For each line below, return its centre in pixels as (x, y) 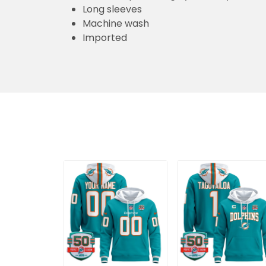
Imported (105, 38)
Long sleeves (112, 9)
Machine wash (116, 24)
